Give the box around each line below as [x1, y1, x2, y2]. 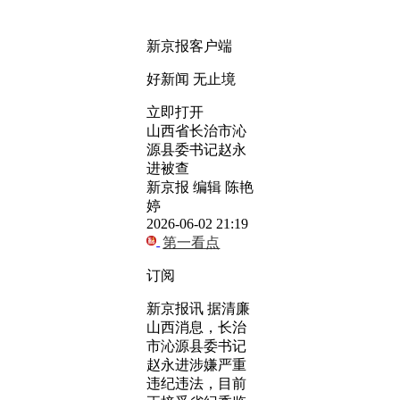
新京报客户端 [146, 38, 232, 54]
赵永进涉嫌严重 [146, 357, 246, 372]
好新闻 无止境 [146, 71, 236, 87]
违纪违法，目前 [146, 376, 246, 391]
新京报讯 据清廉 [146, 301, 250, 316]
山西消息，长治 [146, 320, 246, 335]
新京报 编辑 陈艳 [146, 179, 254, 195]
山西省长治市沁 [146, 123, 246, 138]
